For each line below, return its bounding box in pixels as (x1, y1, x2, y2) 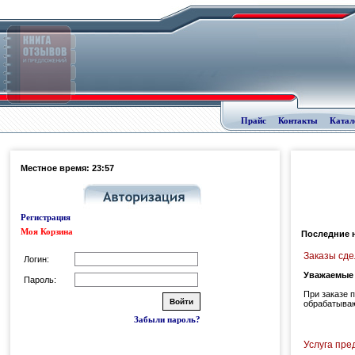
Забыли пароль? (134, 315, 200, 324)
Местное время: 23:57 (21, 163, 114, 173)
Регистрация (21, 212, 71, 222)
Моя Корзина (21, 227, 73, 236)
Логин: (24, 254, 49, 264)
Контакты (278, 116, 318, 125)
